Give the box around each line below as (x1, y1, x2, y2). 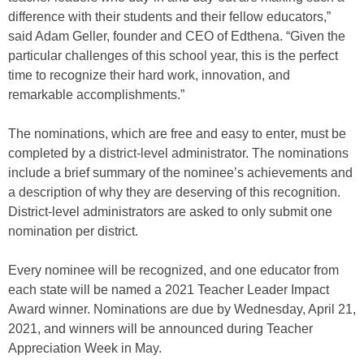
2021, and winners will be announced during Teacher (8, 321, 313, 336)
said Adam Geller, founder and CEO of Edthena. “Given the (8, 28, 345, 43)
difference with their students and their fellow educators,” (8, 9, 331, 24)
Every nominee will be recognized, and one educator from (8, 262, 339, 277)
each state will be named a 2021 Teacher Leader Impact (8, 282, 329, 297)
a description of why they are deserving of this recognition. (8, 184, 340, 199)
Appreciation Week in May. (8, 340, 162, 355)
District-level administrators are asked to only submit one (8, 204, 332, 219)
